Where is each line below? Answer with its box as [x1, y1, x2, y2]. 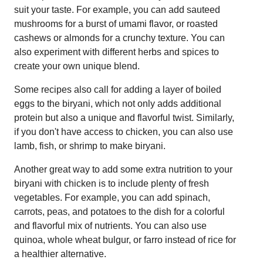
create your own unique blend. [14, 60, 140, 71]
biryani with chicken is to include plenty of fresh [14, 178, 209, 188]
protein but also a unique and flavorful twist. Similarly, [14, 112, 234, 123]
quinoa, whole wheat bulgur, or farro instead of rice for [14, 234, 236, 245]
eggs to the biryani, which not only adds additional [14, 98, 221, 109]
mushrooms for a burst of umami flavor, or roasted [14, 18, 218, 29]
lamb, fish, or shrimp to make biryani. [14, 140, 166, 151]
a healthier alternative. [14, 248, 106, 259]
